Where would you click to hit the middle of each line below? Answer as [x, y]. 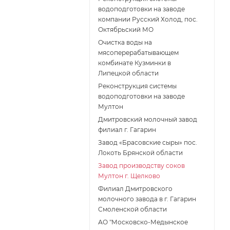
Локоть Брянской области [140, 153]
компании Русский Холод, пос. [148, 20]
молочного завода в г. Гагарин [147, 199]
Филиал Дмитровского [135, 189]
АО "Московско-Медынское [143, 222]
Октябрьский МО [126, 30]
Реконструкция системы [137, 86]
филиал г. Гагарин [127, 130]
